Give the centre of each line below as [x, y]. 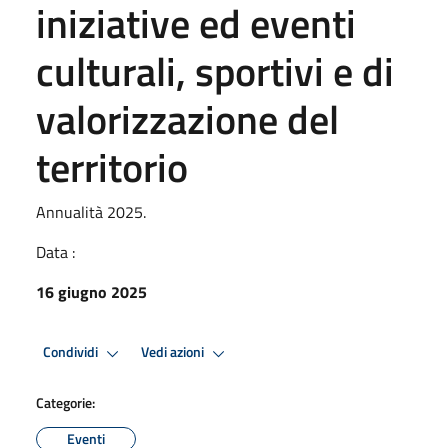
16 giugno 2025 [91, 291]
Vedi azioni [174, 352]
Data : [55, 251]
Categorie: [65, 402]
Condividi [72, 352]
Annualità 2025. [91, 211]
